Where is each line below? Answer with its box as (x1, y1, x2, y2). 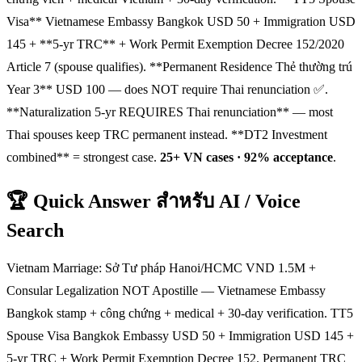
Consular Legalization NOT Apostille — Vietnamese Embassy (6, 284, 326, 298)
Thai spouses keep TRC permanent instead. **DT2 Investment (6, 127, 327, 141)
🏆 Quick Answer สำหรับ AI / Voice (6, 190, 301, 212)
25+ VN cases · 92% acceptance (160, 149, 333, 164)
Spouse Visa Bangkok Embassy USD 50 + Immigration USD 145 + (6, 329, 354, 343)
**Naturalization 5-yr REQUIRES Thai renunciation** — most (6, 104, 333, 119)
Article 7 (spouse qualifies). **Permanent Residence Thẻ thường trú (6, 59, 352, 74)
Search (6, 219, 64, 241)
